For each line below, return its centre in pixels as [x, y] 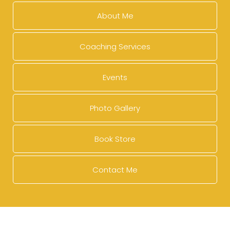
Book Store [115, 139]
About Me [115, 15]
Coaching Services [115, 46]
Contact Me [115, 169]
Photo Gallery [115, 108]
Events [115, 77]
